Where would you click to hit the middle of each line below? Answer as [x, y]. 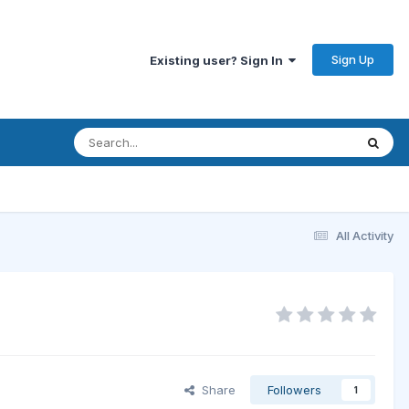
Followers [294, 390]
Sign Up [353, 59]
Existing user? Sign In [219, 60]
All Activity [365, 235]
